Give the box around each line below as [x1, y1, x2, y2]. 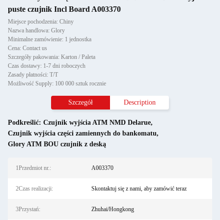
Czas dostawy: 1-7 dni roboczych [8, 62, 85, 69]
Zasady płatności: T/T [8, 71, 58, 78]
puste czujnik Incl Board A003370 [8, 5, 121, 13]
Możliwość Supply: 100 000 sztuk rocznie [8, 80, 106, 87]
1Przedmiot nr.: [16, 165, 51, 171]
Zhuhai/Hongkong [91, 206, 134, 213]
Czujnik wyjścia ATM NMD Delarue [43, 119, 151, 126]
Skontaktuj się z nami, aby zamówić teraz [91, 185, 187, 192]
